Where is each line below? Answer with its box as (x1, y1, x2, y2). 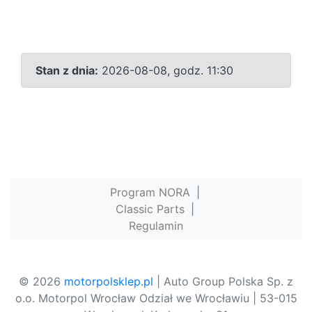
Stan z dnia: (36, 63, 98, 77)
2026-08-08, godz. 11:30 (98, 63, 233, 77)
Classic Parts (115, 201, 185, 216)
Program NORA (109, 185, 190, 199)
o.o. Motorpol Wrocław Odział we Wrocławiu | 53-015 (15, 290, 297, 305)
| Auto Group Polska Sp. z (153, 274, 293, 288)
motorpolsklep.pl (64, 274, 153, 288)
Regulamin (129, 218, 183, 233)
